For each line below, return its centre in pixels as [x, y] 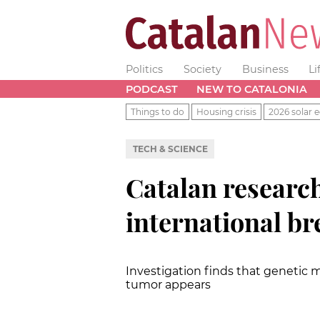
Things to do [157, 111]
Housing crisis [226, 111]
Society [202, 69]
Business [265, 69]
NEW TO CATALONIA [251, 89]
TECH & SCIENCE [170, 149]
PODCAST [152, 89]
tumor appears [168, 284]
